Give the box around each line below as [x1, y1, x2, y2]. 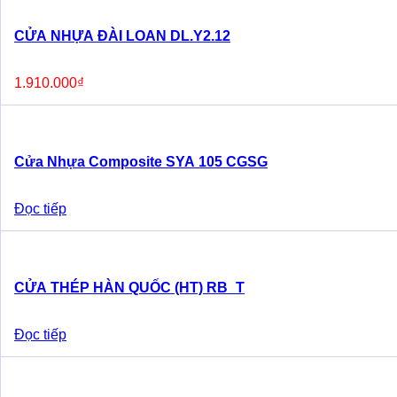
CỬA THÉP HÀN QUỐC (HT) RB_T [14, 280, 245, 295]
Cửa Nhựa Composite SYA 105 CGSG [14, 154, 268, 169]
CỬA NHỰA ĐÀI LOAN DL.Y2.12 [14, 28, 230, 43]
